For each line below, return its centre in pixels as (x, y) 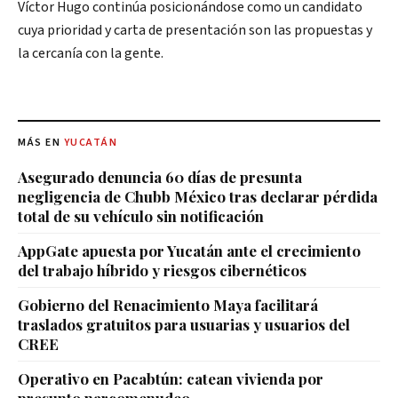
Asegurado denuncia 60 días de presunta (160, 176)
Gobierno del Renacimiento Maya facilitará (168, 304)
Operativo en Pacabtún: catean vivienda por (171, 378)
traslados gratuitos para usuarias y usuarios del (184, 324)
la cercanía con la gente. (91, 53)
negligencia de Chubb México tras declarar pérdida (198, 196)
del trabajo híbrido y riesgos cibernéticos (162, 270)
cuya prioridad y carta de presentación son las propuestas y (195, 30)
